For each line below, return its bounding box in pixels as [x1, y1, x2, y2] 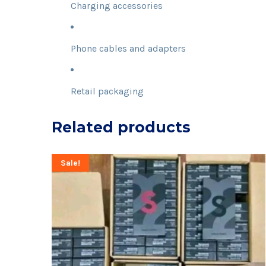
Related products [52, 118, 191, 136]
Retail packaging [71, 85, 144, 97]
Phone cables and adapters [71, 42, 186, 54]
